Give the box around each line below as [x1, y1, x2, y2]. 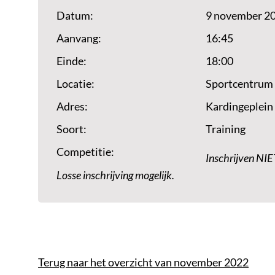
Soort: [56, 123, 87, 135]
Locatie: [56, 77, 95, 90]
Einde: [56, 55, 87, 67]
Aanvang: [56, 32, 101, 44]
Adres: [56, 100, 88, 112]
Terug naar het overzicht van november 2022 [38, 256, 249, 268]
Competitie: [56, 145, 114, 158]
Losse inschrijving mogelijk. [56, 169, 174, 182]
